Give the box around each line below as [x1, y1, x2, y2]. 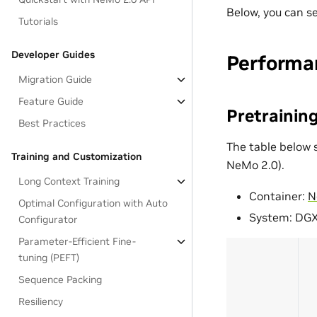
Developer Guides [11, 48, 95, 61]
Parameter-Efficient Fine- [18, 235, 137, 248]
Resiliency [18, 295, 64, 308]
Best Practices [18, 117, 86, 129]
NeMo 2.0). [226, 157, 284, 172]
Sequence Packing [18, 273, 103, 286]
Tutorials [18, 15, 59, 28]
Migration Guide [18, 73, 93, 86]
